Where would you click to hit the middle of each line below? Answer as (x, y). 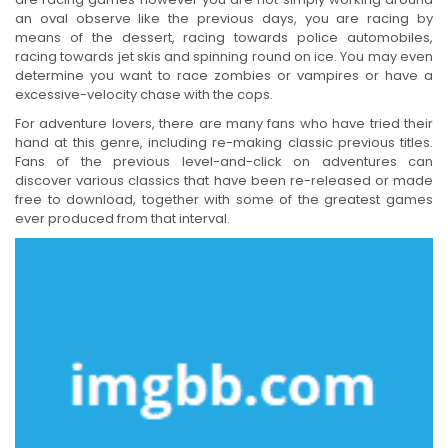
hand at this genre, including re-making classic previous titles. (224, 142)
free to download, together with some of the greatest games (224, 199)
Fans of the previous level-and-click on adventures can (224, 161)
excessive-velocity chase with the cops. (144, 94)
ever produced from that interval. (122, 218)
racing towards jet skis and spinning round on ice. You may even (224, 56)
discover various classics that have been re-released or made (224, 180)
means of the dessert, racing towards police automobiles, (224, 37)
